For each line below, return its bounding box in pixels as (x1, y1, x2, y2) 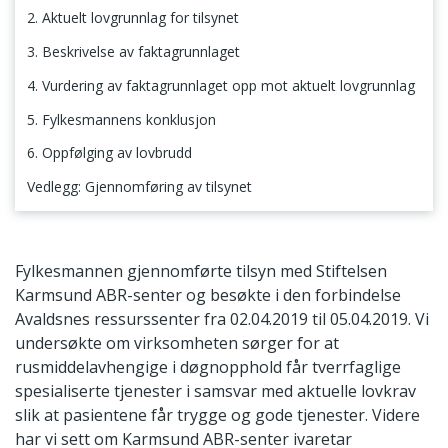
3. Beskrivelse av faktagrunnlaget (27, 41, 240, 61)
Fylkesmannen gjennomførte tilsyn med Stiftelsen (15, 260, 387, 283)
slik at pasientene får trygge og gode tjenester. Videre (15, 404, 420, 427)
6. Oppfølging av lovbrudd (27, 143, 192, 163)
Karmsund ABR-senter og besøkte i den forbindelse (15, 284, 401, 307)
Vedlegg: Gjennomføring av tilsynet (27, 177, 252, 197)
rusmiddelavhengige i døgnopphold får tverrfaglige (15, 356, 401, 379)
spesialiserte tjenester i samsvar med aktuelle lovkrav (15, 380, 416, 403)
